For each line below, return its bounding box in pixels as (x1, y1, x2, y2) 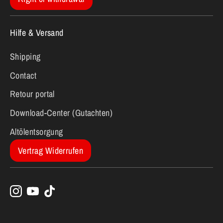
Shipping (10, 50, 41, 63)
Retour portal (10, 88, 55, 101)
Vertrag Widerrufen (18, 144, 84, 157)
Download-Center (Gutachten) (10, 107, 113, 119)
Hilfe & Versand (10, 26, 64, 39)
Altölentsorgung (10, 125, 63, 138)
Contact (10, 69, 37, 82)
